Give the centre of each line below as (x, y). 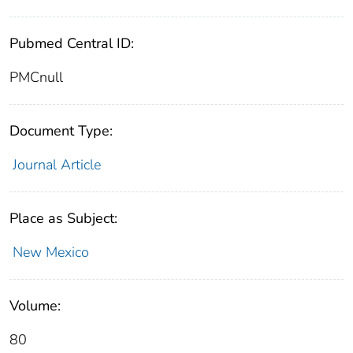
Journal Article (56, 165)
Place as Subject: (63, 219)
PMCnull (36, 78)
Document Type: (61, 131)
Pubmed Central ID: (72, 44)
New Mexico (50, 253)
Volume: (35, 306)
